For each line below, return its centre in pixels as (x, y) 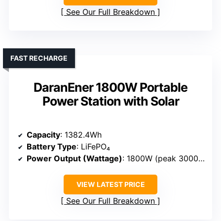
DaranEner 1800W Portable (110, 87)
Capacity (43, 134)
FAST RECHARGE (39, 58)
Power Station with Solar (110, 101)
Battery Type (52, 146)
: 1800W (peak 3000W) (160, 158)
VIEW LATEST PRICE (110, 184)
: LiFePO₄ (93, 146)
